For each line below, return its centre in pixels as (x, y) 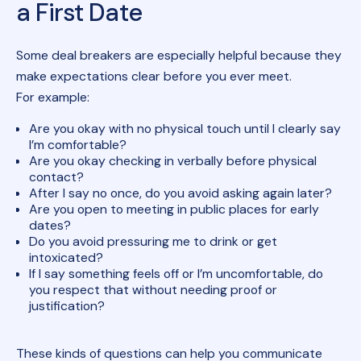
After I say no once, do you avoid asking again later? (180, 193)
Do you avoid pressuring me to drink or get (153, 242)
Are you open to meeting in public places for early (174, 210)
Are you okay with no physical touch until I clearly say (185, 129)
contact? (56, 177)
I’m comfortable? (77, 145)
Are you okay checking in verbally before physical (172, 161)
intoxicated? (66, 258)
